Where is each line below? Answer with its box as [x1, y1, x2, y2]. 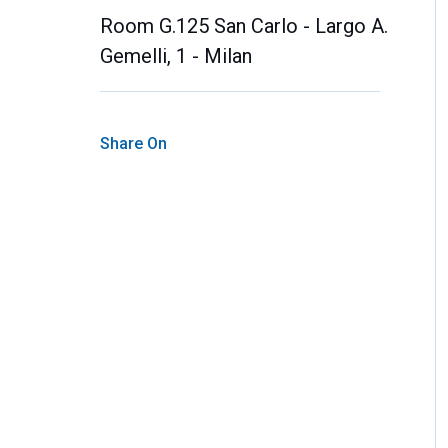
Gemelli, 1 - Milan [100, 43, 252, 68]
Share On [100, 133, 167, 153]
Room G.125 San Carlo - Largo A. [100, 13, 388, 38]
